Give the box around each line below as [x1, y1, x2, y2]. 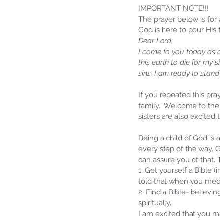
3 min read [147, 136, 176, 143]
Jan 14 [121, 136, 138, 143]
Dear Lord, [138, 36, 173, 45]
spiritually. [138, 198, 171, 207]
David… [121, 163, 149, 173]
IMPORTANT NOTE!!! [138, 3, 209, 13]
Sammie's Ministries [121, 128, 176, 135]
